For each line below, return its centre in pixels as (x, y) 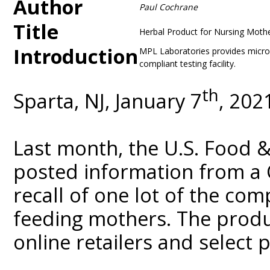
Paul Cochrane (168, 7)
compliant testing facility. (187, 64)
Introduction (76, 56)
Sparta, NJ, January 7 (108, 101)
